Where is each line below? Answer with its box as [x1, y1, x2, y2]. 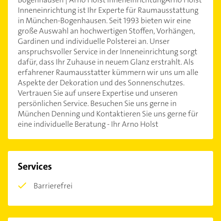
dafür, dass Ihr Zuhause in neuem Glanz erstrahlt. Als [18, 57, 194, 68]
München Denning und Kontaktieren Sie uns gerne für [18, 109, 198, 119]
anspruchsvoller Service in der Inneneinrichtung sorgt [18, 46, 197, 57]
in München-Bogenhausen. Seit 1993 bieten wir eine [18, 15, 191, 26]
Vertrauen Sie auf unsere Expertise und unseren [18, 88, 178, 99]
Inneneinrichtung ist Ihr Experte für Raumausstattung [18, 5, 198, 16]
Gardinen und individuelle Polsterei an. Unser [18, 36, 170, 47]
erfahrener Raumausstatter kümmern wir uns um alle [18, 67, 198, 78]
